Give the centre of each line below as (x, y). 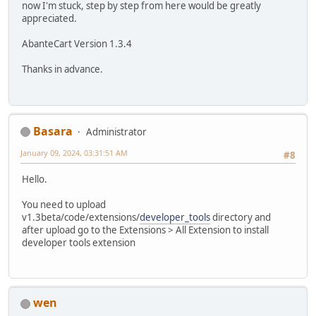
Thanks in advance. (62, 69)
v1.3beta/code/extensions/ (81, 217)
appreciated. (49, 19)
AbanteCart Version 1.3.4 (77, 44)
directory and (241, 217)
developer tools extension (79, 242)
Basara (53, 131)
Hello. (35, 179)
